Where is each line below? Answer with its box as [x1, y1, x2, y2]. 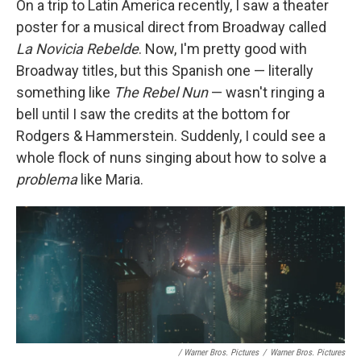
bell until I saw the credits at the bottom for [16, 106, 290, 123]
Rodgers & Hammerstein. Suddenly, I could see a [16, 127, 326, 145]
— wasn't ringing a [208, 84, 325, 102]
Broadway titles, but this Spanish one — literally [16, 62, 313, 80]
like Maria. [77, 171, 143, 189]
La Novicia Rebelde [16, 40, 139, 58]
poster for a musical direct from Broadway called [16, 19, 326, 36]
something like [16, 84, 114, 102]
